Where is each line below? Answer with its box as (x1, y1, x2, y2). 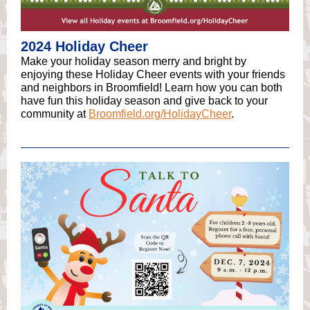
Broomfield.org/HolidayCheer (89, 108, 231, 120)
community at (21, 108, 89, 120)
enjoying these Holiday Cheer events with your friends (21, 69, 285, 80)
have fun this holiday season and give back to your (21, 95, 268, 107)
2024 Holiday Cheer (21, 39, 148, 54)
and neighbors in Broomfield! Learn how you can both (21, 82, 282, 93)
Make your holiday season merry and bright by (21, 55, 246, 67)
